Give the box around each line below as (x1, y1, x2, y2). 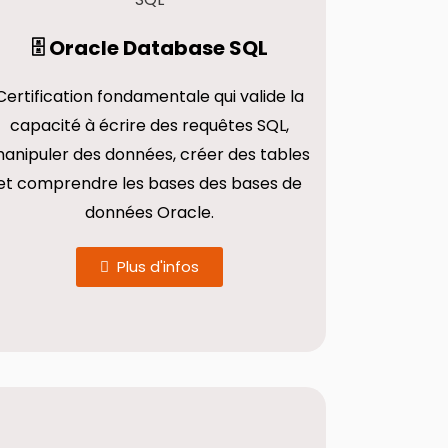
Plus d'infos (116, 256, 199, 277)
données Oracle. (84, 201, 214, 224)
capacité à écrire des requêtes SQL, (9, 114, 289, 137)
